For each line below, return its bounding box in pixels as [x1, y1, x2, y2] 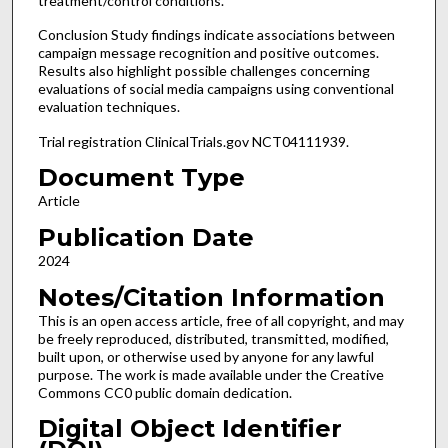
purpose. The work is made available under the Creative [37, 365, 384, 383]
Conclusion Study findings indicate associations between [37, 26, 395, 44]
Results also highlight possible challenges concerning [37, 62, 370, 80]
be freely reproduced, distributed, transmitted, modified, [37, 329, 389, 347]
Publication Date [37, 223, 254, 253]
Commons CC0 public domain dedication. [37, 383, 292, 401]
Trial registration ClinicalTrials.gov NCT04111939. [37, 132, 349, 150]
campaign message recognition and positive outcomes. [37, 44, 379, 62]
